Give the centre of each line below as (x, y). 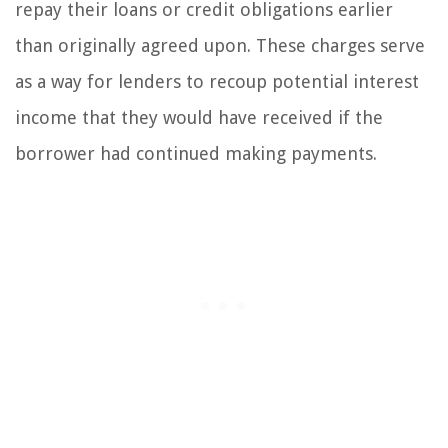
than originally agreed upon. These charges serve (220, 45)
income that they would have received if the (199, 117)
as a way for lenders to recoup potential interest (217, 81)
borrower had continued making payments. (196, 153)
